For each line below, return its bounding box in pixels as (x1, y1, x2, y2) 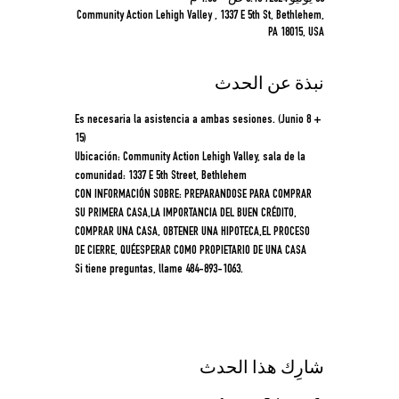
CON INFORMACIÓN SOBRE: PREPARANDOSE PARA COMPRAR (75, 189, 314, 201)
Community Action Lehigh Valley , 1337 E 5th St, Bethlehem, (77, 10, 324, 22)
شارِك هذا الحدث (199, 361, 324, 379)
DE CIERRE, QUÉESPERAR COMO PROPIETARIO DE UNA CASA (75, 245, 306, 257)
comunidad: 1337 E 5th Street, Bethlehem (75, 170, 247, 183)
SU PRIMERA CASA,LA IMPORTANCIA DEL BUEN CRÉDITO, (75, 208, 299, 220)
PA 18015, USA (268, 27, 324, 39)
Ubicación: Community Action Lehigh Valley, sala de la (75, 151, 308, 164)
